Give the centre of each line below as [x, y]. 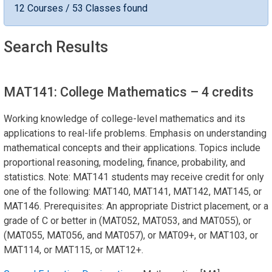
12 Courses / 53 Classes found [81, 8]
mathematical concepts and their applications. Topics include [132, 148]
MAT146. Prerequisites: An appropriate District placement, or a [136, 206]
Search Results [56, 47]
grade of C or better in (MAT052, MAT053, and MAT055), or [127, 220]
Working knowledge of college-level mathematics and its [124, 118]
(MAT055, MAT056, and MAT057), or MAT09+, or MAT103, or [131, 235]
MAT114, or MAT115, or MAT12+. [73, 250]
